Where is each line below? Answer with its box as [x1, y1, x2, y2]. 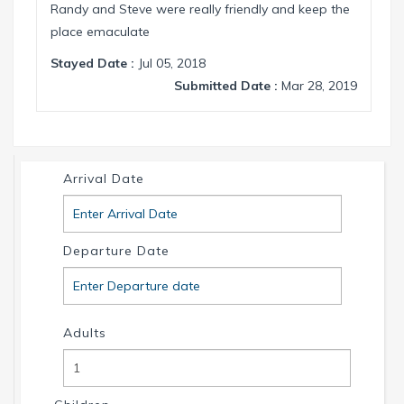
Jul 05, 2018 [134, 55, 206, 72]
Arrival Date [63, 170, 144, 188]
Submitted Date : [174, 78, 279, 95]
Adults [63, 325, 106, 342]
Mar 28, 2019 [278, 78, 358, 95]
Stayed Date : [50, 55, 134, 72]
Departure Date [63, 243, 170, 260]
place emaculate [50, 23, 150, 41]
